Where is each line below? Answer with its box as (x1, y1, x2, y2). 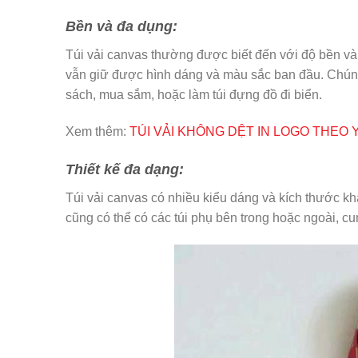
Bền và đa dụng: (66, 18, 177, 35)
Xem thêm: (66, 125, 129, 138)
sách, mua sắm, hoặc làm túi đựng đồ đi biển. (66, 88, 322, 102)
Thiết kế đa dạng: (66, 161, 184, 177)
